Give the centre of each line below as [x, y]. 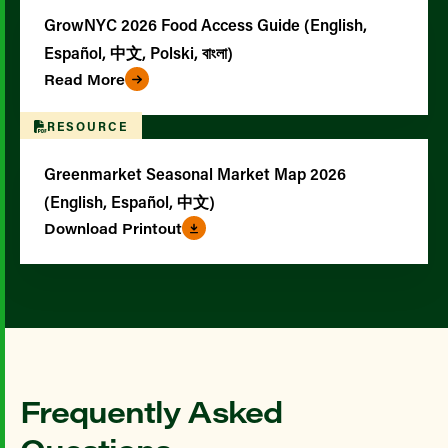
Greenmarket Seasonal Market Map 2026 [195, 173]
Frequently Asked [151, 411]
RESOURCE [87, 125]
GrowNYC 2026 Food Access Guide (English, [205, 24]
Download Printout [113, 228]
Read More [84, 79]
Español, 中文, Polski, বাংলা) [138, 52]
